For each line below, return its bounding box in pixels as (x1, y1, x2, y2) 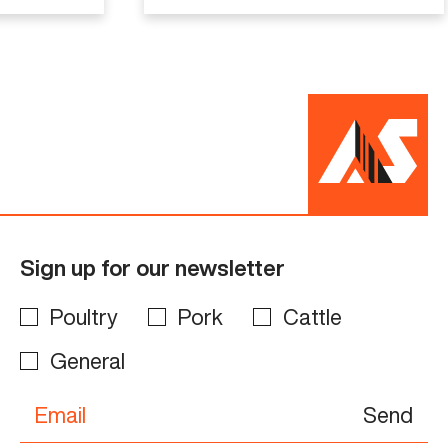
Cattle (282, 305, 342, 328)
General (49, 349, 125, 372)
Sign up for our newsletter (19, 256, 285, 279)
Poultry (49, 305, 118, 328)
